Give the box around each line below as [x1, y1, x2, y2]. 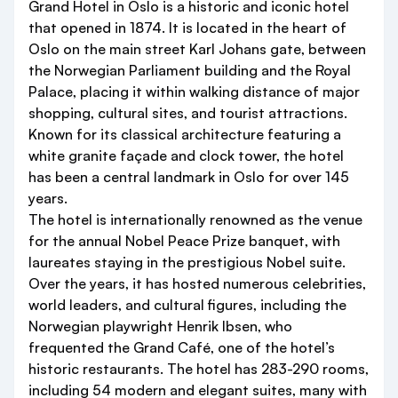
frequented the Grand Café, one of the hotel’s [28, 338, 335, 357]
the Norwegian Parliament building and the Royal [28, 61, 351, 80]
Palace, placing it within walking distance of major [28, 83, 360, 101]
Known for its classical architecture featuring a [28, 125, 341, 144]
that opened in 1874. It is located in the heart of [28, 19, 346, 37]
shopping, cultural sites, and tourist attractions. [28, 104, 347, 123]
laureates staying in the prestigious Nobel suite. [28, 253, 346, 272]
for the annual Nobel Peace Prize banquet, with [28, 232, 340, 251]
